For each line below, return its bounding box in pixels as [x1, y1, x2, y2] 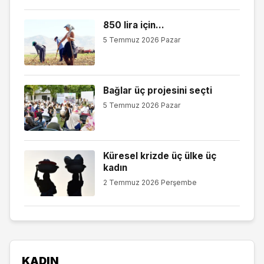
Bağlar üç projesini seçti [103, 84, 212, 96]
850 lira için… [103, 19, 164, 31]
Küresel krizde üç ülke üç [103, 150, 216, 161]
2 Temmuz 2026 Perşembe [103, 178, 197, 187]
